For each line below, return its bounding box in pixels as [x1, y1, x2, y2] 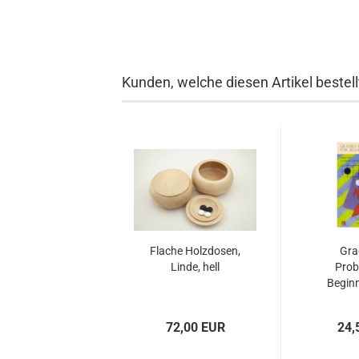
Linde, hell [171, 260, 220, 273]
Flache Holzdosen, [150, 244, 240, 257]
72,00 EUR [165, 320, 225, 335]
